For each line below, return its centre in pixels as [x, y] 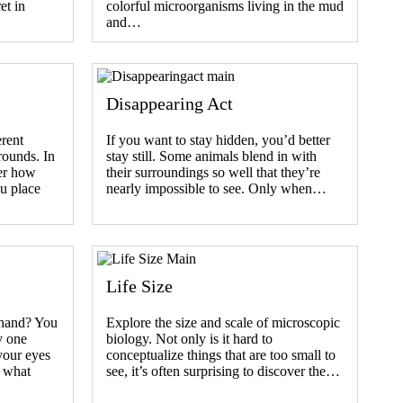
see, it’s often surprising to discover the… [223, 371]
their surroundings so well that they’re [213, 172]
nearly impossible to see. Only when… [216, 188]
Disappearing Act [170, 103]
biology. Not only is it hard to [189, 338]
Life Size [139, 286]
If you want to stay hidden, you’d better [218, 139]
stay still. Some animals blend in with [211, 156]
